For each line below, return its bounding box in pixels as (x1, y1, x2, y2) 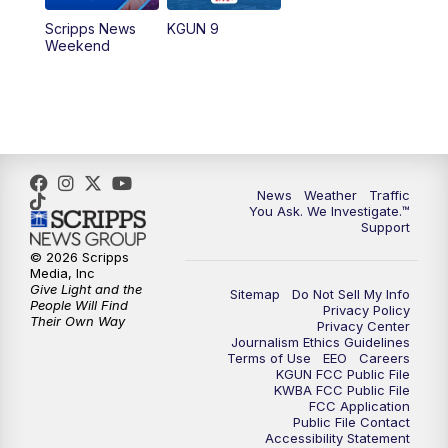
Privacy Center (317, 317, 410, 334)
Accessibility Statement (265, 429, 410, 446)
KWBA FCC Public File (274, 381, 410, 398)
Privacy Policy (323, 301, 410, 318)
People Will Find (30, 297, 128, 314)
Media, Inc (30, 265, 95, 282)
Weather (304, 186, 357, 203)
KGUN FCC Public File (276, 365, 410, 382)
